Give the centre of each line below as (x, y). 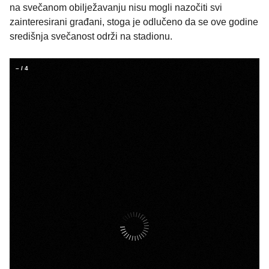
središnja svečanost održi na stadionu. (91, 37)
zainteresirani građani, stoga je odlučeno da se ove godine (134, 22)
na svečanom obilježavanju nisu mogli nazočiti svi (116, 8)
